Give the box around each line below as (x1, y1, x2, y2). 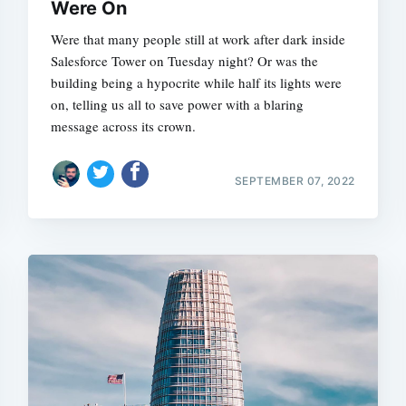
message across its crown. (51, 117, 197, 135)
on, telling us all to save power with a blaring (51, 95, 304, 113)
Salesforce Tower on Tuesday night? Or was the (51, 52, 319, 70)
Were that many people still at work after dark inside (51, 30, 346, 48)
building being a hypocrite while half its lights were (51, 73, 343, 92)
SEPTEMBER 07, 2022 (234, 173, 355, 188)
